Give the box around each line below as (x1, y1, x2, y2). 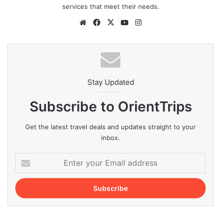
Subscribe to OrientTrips (29, 98, 192, 115)
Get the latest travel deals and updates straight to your (25, 123, 196, 131)
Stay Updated (87, 77, 134, 87)
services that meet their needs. (62, 2, 159, 11)
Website (88, 17, 116, 27)
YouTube (130, 17, 160, 27)
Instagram (144, 17, 178, 27)
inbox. (101, 134, 120, 142)
